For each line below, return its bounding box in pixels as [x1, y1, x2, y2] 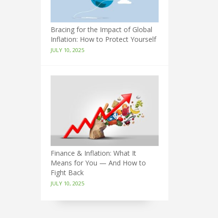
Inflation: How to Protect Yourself [50, 35, 156, 44]
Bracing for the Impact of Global [50, 25, 152, 35]
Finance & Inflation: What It [50, 148, 136, 158]
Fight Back [50, 168, 84, 178]
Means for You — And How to [50, 158, 146, 168]
